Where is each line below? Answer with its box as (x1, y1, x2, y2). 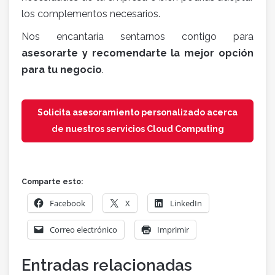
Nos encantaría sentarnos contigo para (21, 31, 254, 43)
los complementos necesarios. (21, 8, 160, 20)
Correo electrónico (50, 224, 117, 236)
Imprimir (157, 224, 189, 236)
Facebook (50, 198, 85, 209)
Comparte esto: (21, 177, 83, 187)
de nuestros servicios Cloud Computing (51, 124, 224, 134)
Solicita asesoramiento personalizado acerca (37, 107, 238, 118)
